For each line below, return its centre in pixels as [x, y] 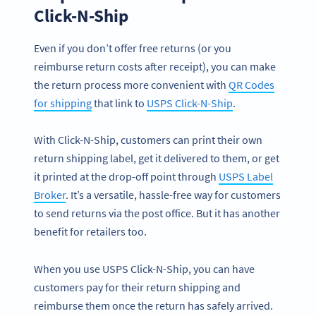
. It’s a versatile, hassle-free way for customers [173, 195]
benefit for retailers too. [90, 232]
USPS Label [246, 177]
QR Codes [251, 84]
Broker [50, 195]
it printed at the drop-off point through [126, 177]
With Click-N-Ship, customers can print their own [148, 140]
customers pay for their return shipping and [137, 287]
